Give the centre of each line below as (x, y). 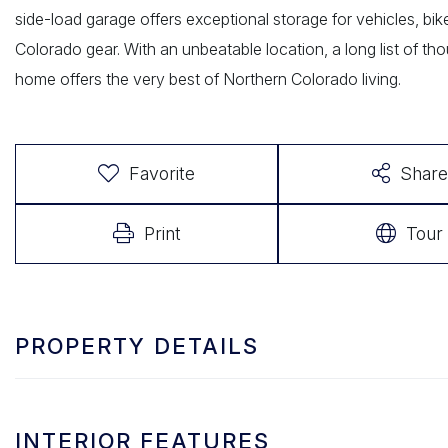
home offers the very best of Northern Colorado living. (208, 78)
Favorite (162, 173)
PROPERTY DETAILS (137, 345)
